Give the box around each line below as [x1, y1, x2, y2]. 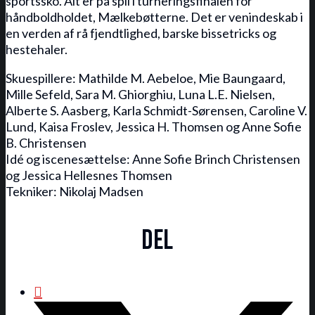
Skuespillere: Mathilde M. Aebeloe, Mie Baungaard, [6, 70, 285, 86]
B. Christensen [6, 135, 86, 150]
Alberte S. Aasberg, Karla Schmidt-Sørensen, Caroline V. [6, 103, 307, 118]
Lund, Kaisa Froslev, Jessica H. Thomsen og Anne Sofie [6, 119, 302, 134]
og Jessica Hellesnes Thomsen [6, 167, 172, 183]
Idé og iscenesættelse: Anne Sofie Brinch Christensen [6, 151, 300, 167]
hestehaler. [6, 41, 67, 57]
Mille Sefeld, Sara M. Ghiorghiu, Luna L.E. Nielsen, [6, 86, 275, 102]
